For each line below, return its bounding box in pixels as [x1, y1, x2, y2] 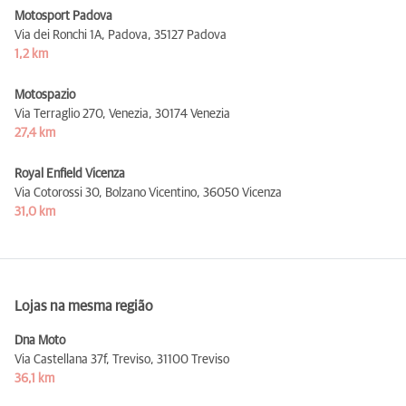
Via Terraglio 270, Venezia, [14, 107, 152, 121]
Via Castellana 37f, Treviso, [14, 353, 154, 366]
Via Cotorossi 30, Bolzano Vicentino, [14, 186, 200, 199]
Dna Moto [14, 333, 65, 347]
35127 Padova [154, 28, 227, 42]
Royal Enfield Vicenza [14, 167, 125, 180]
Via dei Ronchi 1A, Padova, [14, 28, 151, 42]
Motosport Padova [14, 9, 112, 23]
